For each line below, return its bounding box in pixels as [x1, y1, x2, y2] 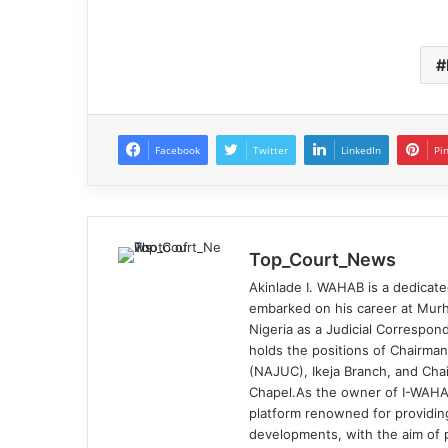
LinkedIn [341, 143, 381, 158]
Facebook [155, 143, 200, 158]
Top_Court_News [249, 249, 396, 271]
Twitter [253, 143, 288, 158]
